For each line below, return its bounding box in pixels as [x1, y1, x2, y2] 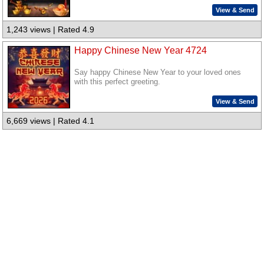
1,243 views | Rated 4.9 [6, 25, 95, 35]
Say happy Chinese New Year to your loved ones [74, 68, 242, 77]
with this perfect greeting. [74, 77, 161, 86]
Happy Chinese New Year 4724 [74, 45, 207, 55]
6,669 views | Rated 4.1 [6, 116, 95, 126]
